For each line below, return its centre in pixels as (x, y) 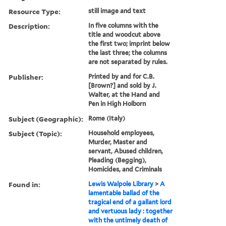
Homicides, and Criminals (125, 169)
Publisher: (26, 77)
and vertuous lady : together (131, 211)
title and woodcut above (125, 34)
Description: (29, 26)
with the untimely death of (128, 220)
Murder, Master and (118, 142)
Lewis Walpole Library (121, 184)
